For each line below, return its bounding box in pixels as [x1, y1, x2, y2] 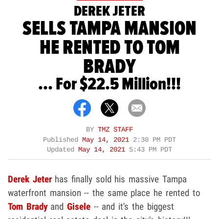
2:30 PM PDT [133, 136, 176, 144]
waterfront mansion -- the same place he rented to [8, 187, 200, 198]
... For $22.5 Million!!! [38, 73, 181, 95]
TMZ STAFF [98, 126, 133, 133]
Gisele [67, 200, 91, 212]
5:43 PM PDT [129, 146, 172, 153]
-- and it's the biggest [90, 200, 174, 212]
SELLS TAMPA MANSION [22, 15, 197, 42]
